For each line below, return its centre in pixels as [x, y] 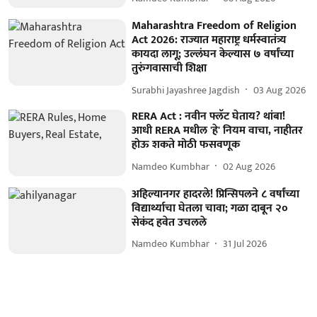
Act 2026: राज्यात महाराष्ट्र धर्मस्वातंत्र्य [209, 40]
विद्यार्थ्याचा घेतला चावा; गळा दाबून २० [210, 208]
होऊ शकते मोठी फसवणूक [186, 145]
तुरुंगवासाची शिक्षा [169, 69]
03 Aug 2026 [280, 90]
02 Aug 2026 [249, 166]
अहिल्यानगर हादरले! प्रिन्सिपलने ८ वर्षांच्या [216, 194]
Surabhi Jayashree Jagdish [186, 90]
